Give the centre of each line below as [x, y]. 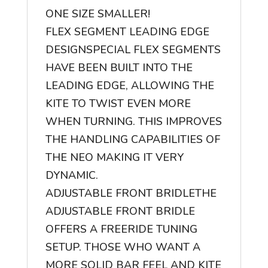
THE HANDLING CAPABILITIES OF [133, 140]
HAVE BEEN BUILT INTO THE [119, 68]
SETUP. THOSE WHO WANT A [123, 247]
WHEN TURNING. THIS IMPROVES [133, 122]
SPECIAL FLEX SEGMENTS [153, 50]
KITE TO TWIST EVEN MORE [118, 104]
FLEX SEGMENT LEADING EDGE [127, 32]
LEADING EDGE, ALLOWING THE [130, 86]
